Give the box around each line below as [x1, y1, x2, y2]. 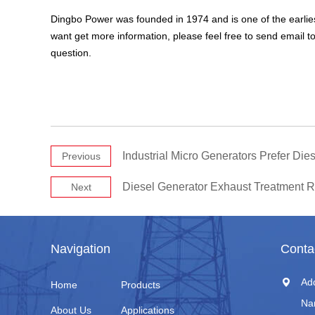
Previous [61, 150, 101, 162]
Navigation [51, 241, 110, 256]
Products [121, 278, 160, 290]
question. [51, 46, 91, 58]
